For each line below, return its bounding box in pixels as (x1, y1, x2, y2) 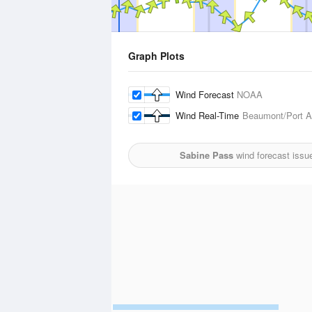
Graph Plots (128, 49, 185, 63)
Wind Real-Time (175, 109, 242, 122)
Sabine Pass (179, 148, 233, 162)
